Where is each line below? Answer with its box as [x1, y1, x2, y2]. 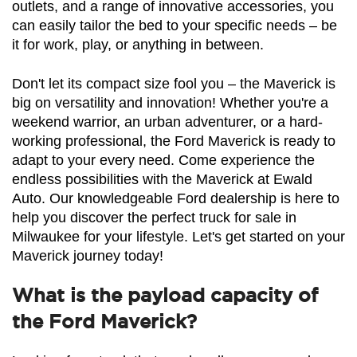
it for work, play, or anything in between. [12, 37, 264, 53]
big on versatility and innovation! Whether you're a [12, 95, 328, 112]
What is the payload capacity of [12, 285, 318, 306]
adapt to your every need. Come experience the [12, 152, 315, 169]
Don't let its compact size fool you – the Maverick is [12, 76, 335, 92]
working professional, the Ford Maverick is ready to [12, 133, 335, 150]
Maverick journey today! [12, 248, 163, 265]
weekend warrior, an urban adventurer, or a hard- [12, 114, 323, 131]
